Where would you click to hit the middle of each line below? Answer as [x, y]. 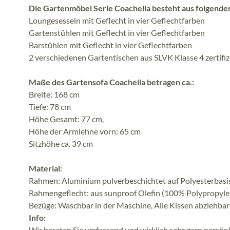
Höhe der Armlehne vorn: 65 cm [85, 131]
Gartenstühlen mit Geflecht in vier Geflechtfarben [117, 32]
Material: [45, 168]
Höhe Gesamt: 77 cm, [66, 119]
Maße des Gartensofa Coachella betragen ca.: [111, 82]
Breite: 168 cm [54, 94]
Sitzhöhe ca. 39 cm [61, 143]
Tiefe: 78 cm [50, 106]
